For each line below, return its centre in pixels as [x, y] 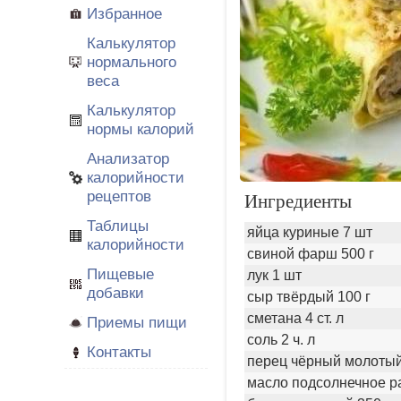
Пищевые [120, 274]
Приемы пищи [137, 322]
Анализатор [128, 158]
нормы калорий [141, 129]
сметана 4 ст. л [295, 318]
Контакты [119, 352]
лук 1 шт [274, 275]
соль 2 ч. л [281, 340]
